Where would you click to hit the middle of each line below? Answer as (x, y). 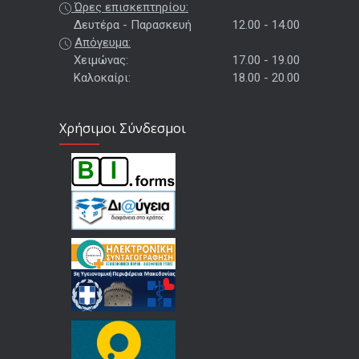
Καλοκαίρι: (102, 78)
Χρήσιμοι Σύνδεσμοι (123, 128)
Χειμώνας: (101, 60)
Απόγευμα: (103, 42)
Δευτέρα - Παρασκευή (133, 25)
